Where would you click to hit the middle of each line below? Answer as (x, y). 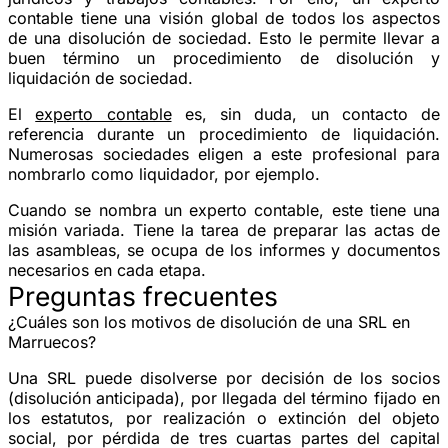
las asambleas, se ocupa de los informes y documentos (224, 249)
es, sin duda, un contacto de (305, 113)
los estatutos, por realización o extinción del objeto (224, 417)
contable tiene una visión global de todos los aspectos (224, 17)
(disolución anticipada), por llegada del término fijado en (224, 397)
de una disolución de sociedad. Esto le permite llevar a (224, 37)
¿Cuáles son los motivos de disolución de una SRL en (209, 321)
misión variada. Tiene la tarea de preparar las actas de (224, 229)
